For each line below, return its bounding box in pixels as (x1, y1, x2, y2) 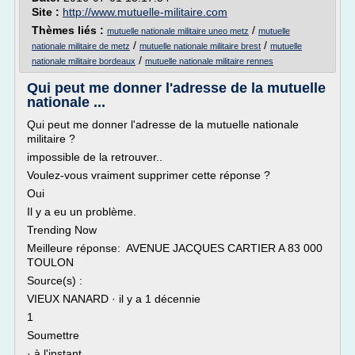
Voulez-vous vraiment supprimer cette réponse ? (27, 169, 270, 181)
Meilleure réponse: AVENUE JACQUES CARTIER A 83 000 (27, 242, 323, 254)
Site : (32, 6, 63, 18)
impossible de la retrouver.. (27, 151, 162, 163)
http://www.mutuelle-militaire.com (63, 6, 227, 18)
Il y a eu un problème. (27, 205, 136, 218)
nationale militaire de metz (32, 41, 130, 51)
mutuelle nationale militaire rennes (145, 56, 273, 66)
